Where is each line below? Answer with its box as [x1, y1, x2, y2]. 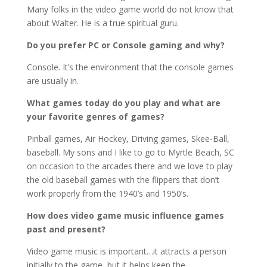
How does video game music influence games [26, 210, 224, 222]
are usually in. [26, 75, 79, 87]
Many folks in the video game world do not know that [26, 4, 234, 15]
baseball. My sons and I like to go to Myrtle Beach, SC [26, 147, 234, 159]
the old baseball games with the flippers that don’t [26, 174, 219, 186]
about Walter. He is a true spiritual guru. [26, 17, 179, 29]
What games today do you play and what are [26, 97, 221, 109]
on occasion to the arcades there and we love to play [26, 160, 232, 172]
